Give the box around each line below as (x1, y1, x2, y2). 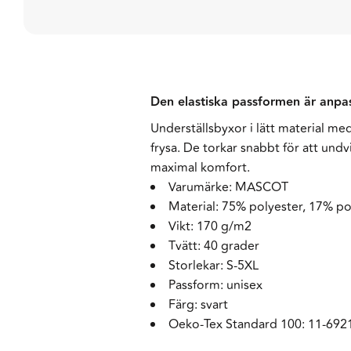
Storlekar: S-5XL (168, 256, 259, 276)
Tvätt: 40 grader (168, 237, 259, 256)
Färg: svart (168, 295, 228, 315)
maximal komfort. (150, 158, 250, 178)
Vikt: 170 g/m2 (168, 217, 251, 237)
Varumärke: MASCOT (168, 178, 288, 197)
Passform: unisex (168, 276, 262, 295)
